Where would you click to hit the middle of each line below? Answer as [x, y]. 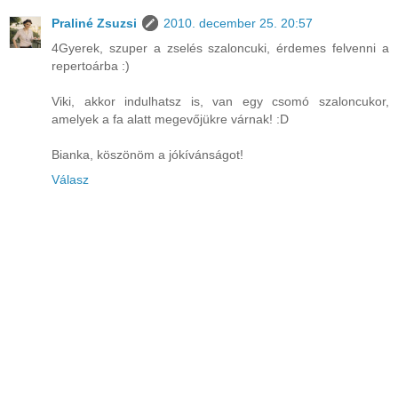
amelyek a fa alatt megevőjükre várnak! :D [170, 119]
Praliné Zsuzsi [94, 23]
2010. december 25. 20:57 [238, 23]
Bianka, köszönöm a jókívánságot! [147, 154]
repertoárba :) [91, 65]
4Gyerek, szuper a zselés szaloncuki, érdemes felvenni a [220, 48]
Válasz [70, 179]
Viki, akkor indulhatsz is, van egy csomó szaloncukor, [220, 101]
